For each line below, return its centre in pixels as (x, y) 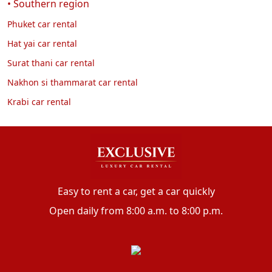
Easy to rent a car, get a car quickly (136, 191)
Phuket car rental (42, 24)
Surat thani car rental (51, 63)
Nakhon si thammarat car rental (73, 82)
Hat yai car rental (42, 43)
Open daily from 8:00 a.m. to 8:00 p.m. (136, 210)
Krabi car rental (39, 101)
